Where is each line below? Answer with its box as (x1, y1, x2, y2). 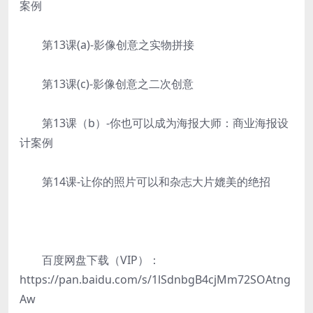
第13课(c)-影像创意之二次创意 (20, 76, 194, 92)
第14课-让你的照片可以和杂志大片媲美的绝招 (20, 174, 270, 189)
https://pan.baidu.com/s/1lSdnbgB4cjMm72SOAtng (20, 272, 291, 287)
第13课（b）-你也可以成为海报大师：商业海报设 (20, 115, 289, 131)
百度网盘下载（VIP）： (20, 252, 160, 268)
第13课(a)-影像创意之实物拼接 (20, 37, 194, 52)
